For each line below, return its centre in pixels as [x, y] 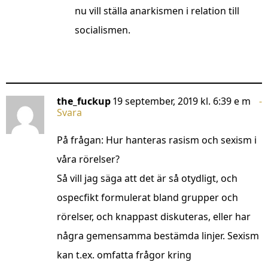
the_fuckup [84, 101]
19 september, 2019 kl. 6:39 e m [182, 101]
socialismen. [103, 30]
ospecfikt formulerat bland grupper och [147, 198]
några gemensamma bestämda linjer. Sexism [158, 236]
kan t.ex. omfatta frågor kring [124, 255]
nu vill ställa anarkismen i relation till [157, 11]
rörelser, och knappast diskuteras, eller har [154, 217]
